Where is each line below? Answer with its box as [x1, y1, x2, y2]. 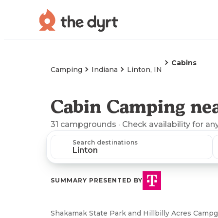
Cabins [171, 58, 197, 67]
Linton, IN [127, 65, 162, 74]
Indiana [91, 65, 118, 74]
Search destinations [73, 139, 138, 146]
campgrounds [60, 120, 116, 129]
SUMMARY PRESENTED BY [51, 177, 143, 184]
